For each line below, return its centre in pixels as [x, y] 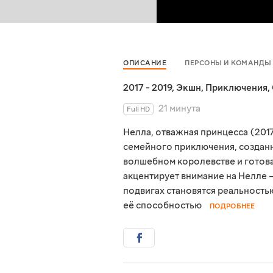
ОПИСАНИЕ [145, 63]
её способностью [163, 206]
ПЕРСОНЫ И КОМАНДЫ [228, 63]
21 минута [179, 109]
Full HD [138, 110]
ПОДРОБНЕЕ [232, 207]
